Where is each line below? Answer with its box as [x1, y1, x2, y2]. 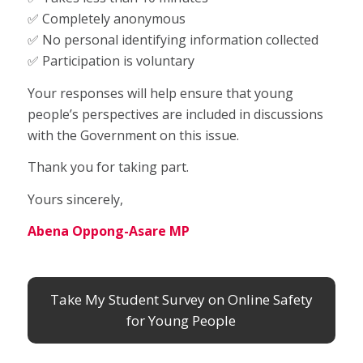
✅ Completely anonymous [27, 9, 189, 28]
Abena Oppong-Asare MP [27, 222, 190, 241]
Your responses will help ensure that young [27, 83, 293, 102]
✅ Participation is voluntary [27, 51, 198, 70]
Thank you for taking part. [27, 158, 189, 177]
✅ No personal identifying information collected [27, 30, 322, 49]
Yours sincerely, [27, 190, 123, 208]
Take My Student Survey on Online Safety [49, 289, 313, 309]
